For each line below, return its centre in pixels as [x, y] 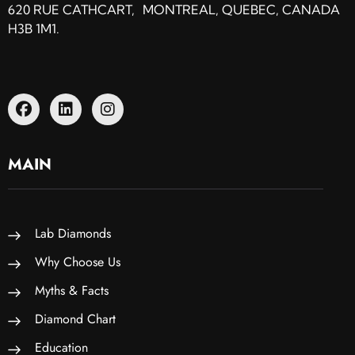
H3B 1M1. [34, 29]
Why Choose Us [78, 261]
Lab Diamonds [73, 233]
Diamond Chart [75, 319]
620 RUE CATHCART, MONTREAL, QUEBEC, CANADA [174, 10]
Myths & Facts [72, 290]
